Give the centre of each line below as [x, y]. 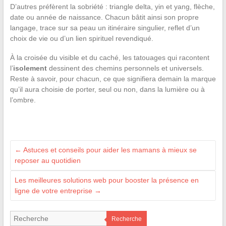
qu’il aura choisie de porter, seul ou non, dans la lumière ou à [107, 90]
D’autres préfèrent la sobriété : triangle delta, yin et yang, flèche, [112, 7]
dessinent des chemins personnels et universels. [125, 68]
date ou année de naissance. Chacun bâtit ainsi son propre [104, 17]
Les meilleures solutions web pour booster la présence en [106, 180]
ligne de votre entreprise [54, 191]
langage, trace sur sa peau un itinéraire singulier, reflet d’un [105, 28]
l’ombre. [23, 100]
